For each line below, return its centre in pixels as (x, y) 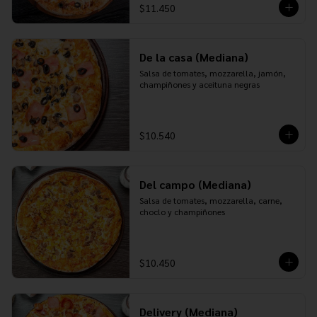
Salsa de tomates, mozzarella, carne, (211, 200)
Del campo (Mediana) (195, 184)
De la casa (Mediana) (194, 57)
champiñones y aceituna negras (199, 84)
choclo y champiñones (182, 212)
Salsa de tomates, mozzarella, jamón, (212, 73)
